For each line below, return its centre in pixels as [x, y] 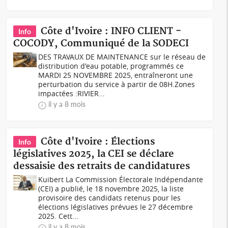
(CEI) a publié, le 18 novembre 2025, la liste [111, 189]
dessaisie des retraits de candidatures [102, 166]
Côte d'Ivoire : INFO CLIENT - [111, 31]
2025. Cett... [59, 216]
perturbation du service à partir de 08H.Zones [117, 84]
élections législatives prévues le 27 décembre [116, 207]
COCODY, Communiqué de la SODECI [101, 44]
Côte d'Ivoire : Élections [98, 142]
